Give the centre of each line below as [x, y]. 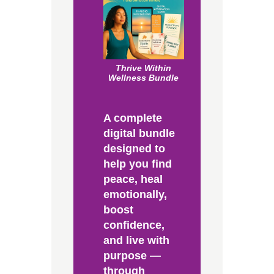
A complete [132, 118]
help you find [137, 164]
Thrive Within [144, 68]
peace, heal [133, 179]
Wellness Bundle [144, 78]
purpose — [132, 256]
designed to [134, 149]
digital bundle [139, 133]
